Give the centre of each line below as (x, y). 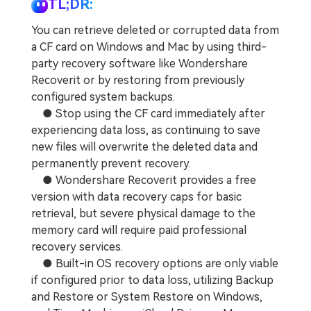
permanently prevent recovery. (111, 164)
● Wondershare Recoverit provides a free (144, 180)
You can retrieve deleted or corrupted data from (155, 31)
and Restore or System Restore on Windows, (147, 297)
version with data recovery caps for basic (136, 197)
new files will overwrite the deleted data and (144, 147)
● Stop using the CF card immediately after (148, 114)
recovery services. (77, 247)
